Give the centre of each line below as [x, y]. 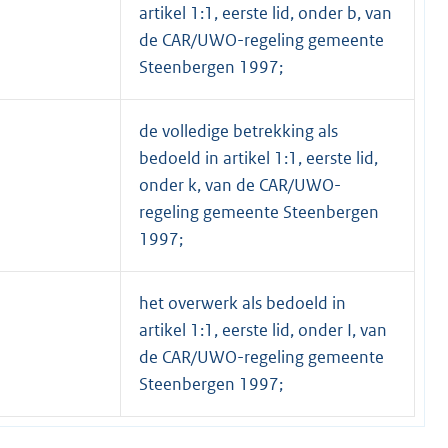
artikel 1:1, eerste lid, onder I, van [263, 329]
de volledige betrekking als [238, 130]
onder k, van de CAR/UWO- [240, 184]
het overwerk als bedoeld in [242, 302]
